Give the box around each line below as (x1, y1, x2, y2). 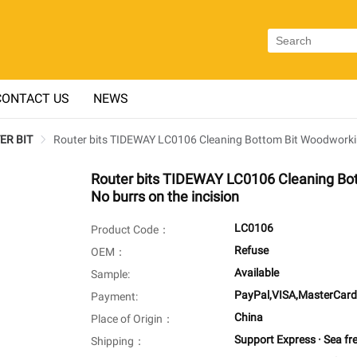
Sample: (91, 268, 130, 281)
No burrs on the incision (91, 188, 239, 206)
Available (234, 266, 279, 280)
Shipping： (91, 335, 145, 348)
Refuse (234, 244, 269, 257)
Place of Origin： (91, 312, 174, 326)
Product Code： (91, 223, 170, 237)
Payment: (91, 290, 138, 304)
